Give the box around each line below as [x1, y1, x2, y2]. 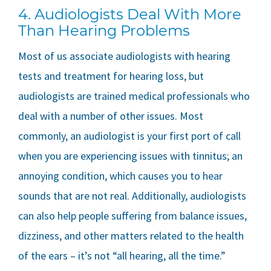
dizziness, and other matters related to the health [18, 229, 244, 243]
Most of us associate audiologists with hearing [18, 49, 230, 64]
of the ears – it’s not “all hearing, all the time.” [18, 249, 226, 263]
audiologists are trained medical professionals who [18, 89, 250, 103]
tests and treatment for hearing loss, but [18, 69, 204, 83]
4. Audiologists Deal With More [18, 5, 241, 24]
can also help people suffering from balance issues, [18, 209, 247, 223]
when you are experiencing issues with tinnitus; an [18, 149, 243, 163]
